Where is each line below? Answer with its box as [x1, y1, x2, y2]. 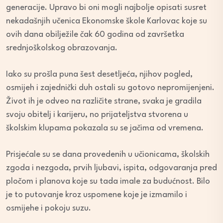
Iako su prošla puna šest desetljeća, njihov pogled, [6, 70, 193, 79]
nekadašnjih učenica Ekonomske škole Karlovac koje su [6, 17, 207, 26]
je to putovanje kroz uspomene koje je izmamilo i [6, 191, 187, 200]
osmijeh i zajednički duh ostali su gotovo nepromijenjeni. [6, 84, 215, 93]
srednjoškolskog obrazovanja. [6, 44, 117, 53]
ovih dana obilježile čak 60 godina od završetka [6, 30, 184, 39]
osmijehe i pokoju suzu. [6, 204, 91, 213]
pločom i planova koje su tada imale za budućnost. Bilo [6, 177, 210, 186]
